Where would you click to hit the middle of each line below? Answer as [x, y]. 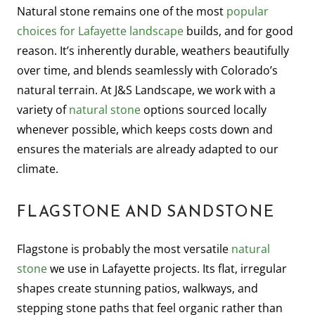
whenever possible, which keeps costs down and [145, 129]
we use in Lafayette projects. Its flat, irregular [167, 268]
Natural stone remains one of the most [122, 11]
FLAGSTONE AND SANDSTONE [146, 211]
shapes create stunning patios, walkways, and [137, 288]
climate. [38, 168]
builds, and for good [238, 31]
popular [247, 11]
